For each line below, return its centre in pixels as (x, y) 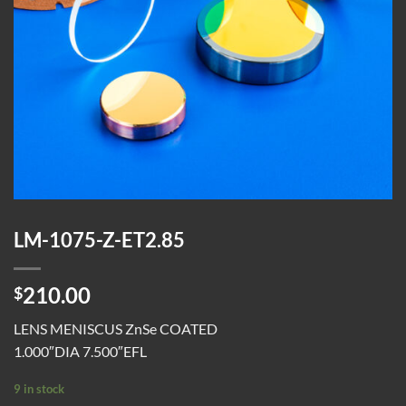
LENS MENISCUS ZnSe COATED (116, 328)
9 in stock (39, 388)
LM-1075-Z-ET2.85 (99, 239)
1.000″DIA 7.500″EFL (80, 351)
